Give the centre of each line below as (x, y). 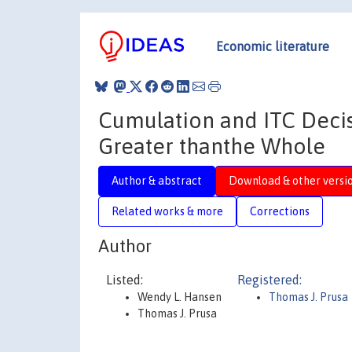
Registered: (269, 280)
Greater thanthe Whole (212, 146)
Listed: (125, 280)
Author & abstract (157, 180)
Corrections (280, 211)
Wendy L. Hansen (180, 297)
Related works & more (167, 211)
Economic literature (273, 46)
